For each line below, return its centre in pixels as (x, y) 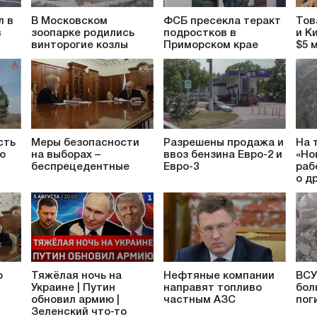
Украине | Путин (73, 288)
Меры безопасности (85, 143)
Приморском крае (211, 46)
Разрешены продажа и (224, 143)
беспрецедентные (80, 167)
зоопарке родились (83, 34)
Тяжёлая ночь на (76, 276)
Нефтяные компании (219, 276)
